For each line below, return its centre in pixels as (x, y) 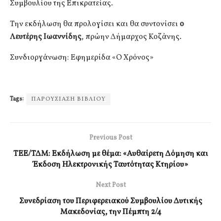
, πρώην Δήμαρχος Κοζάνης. (131, 37)
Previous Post (110, 138)
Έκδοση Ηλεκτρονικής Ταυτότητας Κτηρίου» (110, 165)
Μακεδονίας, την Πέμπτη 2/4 (110, 212)
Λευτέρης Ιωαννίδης (46, 37)
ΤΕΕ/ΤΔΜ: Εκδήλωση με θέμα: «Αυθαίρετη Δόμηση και (110, 154)
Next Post (110, 185)
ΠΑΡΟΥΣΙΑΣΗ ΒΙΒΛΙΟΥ (68, 99)
